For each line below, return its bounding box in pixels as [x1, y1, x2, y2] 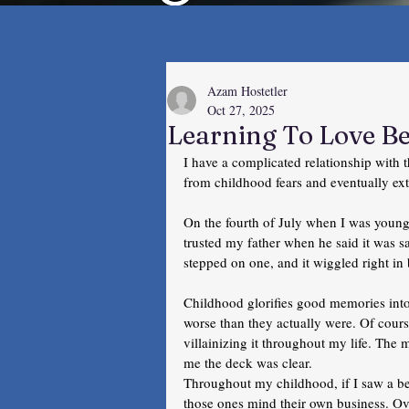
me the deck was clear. [184, 353, 317, 372]
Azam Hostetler [207, 82, 288, 100]
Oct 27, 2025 [207, 101, 275, 119]
